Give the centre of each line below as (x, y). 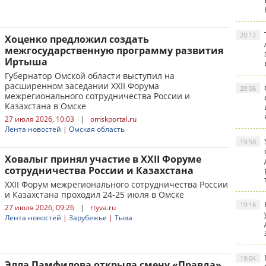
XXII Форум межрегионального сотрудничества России (116, 184)
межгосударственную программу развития (114, 50)
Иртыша (26, 62)
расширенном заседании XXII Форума (82, 86)
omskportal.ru (113, 119)
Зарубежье (88, 218)
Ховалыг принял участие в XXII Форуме (103, 159)
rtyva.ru (103, 208)
